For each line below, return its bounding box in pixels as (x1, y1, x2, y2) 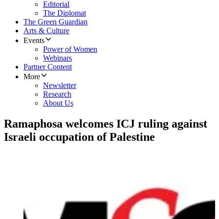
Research (43, 90, 71, 99)
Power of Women (43, 45, 97, 54)
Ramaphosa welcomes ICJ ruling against (4, 117, 207, 131)
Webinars (43, 54, 72, 63)
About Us (43, 99, 73, 108)
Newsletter (43, 81, 76, 90)
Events (23, 36, 44, 45)
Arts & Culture (23, 26, 69, 35)
